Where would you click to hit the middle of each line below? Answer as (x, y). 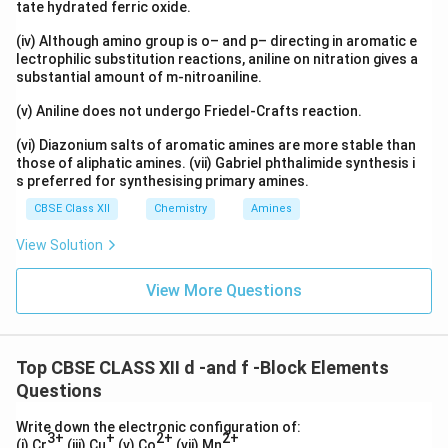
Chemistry (180, 208)
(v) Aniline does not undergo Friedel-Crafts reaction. (190, 110)
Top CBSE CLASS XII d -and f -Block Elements (202, 367)
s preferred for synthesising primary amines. (162, 180)
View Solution (59, 244)
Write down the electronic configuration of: (158, 426)
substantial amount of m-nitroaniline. (140, 76)
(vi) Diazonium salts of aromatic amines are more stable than (216, 144)
